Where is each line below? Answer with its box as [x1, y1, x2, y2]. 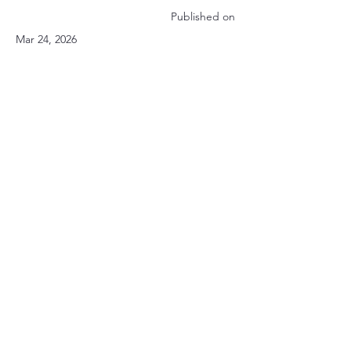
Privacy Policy [89, 326, 162, 341]
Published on [171, 9, 235, 24]
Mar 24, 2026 [16, 32, 77, 46]
